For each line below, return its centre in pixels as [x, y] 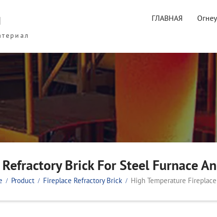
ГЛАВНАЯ [167, 18]
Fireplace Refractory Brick [83, 180]
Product [23, 180]
